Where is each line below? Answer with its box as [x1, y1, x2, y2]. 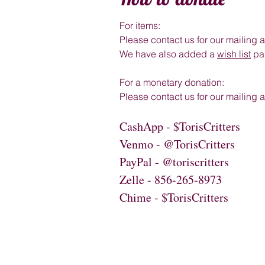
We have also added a [119, 48, 215, 60]
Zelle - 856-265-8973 [119, 172, 222, 188]
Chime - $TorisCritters [119, 189, 228, 205]
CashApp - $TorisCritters [119, 118, 240, 134]
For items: [119, 20, 160, 31]
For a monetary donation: [119, 76, 224, 88]
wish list [217, 48, 251, 60]
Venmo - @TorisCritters [119, 136, 235, 152]
